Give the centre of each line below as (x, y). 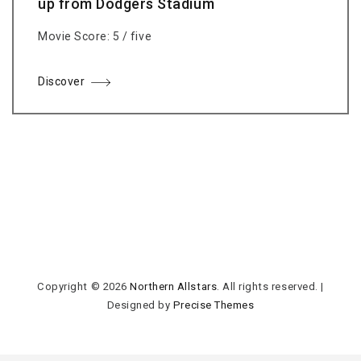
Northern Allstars (174, 287)
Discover (62, 82)
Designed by (140, 305)
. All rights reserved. (268, 287)
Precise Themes (214, 305)
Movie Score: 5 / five (95, 37)
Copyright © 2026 (84, 287)
